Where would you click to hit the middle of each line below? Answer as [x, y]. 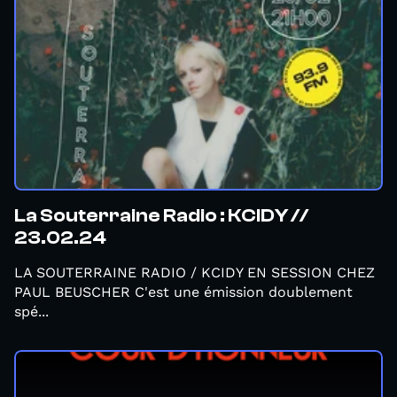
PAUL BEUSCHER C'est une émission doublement [183, 292]
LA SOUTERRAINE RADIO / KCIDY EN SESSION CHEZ [195, 272]
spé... [31, 311]
